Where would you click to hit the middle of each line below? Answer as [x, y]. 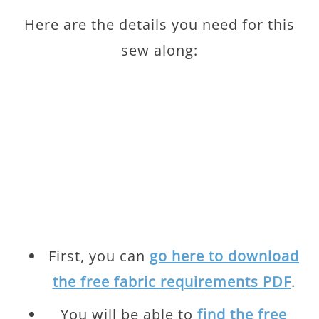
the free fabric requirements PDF [172, 282]
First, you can [99, 256]
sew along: [159, 50]
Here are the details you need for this [159, 25]
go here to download [224, 256]
